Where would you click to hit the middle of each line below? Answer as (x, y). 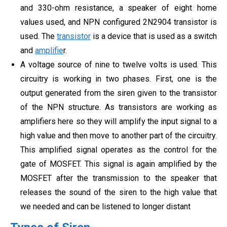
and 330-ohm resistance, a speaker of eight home (119, 8)
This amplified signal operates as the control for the (119, 150)
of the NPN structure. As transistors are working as (119, 107)
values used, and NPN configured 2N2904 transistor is (119, 22)
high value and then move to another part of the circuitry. (119, 136)
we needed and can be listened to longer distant (105, 207)
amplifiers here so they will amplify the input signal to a (119, 122)
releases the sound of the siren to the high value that (119, 193)
